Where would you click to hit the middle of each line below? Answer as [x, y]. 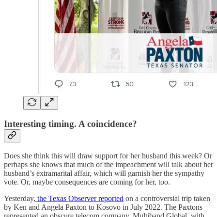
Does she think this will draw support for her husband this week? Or [108, 155]
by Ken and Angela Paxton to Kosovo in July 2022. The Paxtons [103, 207]
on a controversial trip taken [167, 198]
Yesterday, [20, 198]
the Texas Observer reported [79, 198]
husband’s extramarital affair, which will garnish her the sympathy [104, 173]
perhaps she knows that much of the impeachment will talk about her [108, 164]
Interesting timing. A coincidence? [70, 124]
